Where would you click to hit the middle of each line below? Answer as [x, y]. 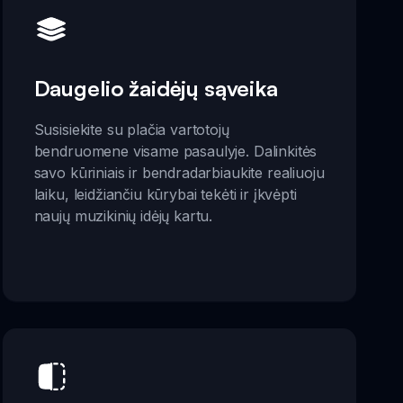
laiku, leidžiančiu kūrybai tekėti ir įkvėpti [165, 194]
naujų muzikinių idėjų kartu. [123, 215]
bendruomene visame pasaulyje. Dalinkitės [175, 151]
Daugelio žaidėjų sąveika [156, 88]
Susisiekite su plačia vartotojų [131, 129]
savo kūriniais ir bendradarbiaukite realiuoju [179, 172]
